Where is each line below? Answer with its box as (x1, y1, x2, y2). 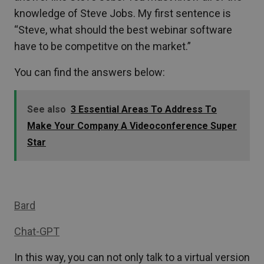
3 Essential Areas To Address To (71, 104, 217, 115)
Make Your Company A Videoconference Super (27, 120, 237, 132)
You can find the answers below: (14, 66, 165, 79)
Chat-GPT (14, 225, 60, 238)
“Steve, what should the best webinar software (14, 24, 232, 37)
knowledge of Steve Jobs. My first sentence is (14, 7, 231, 20)
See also (27, 104, 66, 115)
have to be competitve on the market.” (14, 40, 191, 53)
